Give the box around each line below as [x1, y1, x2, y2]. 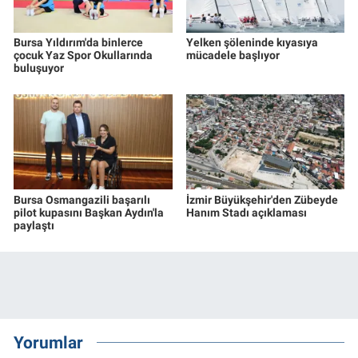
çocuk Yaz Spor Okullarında [14, 48, 153, 62]
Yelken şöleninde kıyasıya [185, 35, 318, 49]
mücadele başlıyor [185, 48, 280, 62]
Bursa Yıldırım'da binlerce [14, 35, 143, 49]
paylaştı [14, 218, 54, 232]
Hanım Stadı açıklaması [185, 205, 307, 219]
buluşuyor [14, 61, 64, 74]
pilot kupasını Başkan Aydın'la [14, 205, 164, 219]
